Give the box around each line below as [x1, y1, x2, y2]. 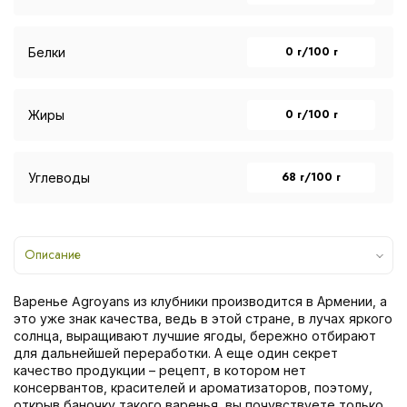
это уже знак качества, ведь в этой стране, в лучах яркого [14, 310, 392, 326]
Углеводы [28, 169, 90, 185]
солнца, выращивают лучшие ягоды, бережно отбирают [14, 327, 376, 343]
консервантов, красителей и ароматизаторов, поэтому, [14, 379, 372, 395]
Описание [25, 244, 81, 263]
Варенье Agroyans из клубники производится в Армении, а [14, 293, 387, 309]
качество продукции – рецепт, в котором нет [14, 362, 306, 378]
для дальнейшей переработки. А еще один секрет [14, 344, 338, 361]
